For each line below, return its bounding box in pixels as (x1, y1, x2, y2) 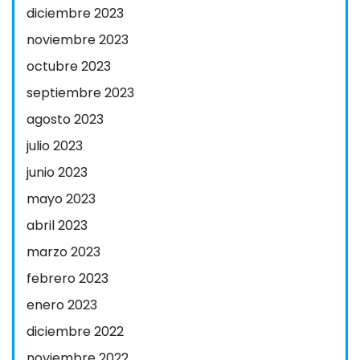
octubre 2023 (27, 57, 111, 76)
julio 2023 (27, 137, 83, 155)
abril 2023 (27, 216, 88, 235)
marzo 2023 (27, 243, 100, 261)
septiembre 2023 (27, 84, 134, 102)
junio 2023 (27, 163, 88, 182)
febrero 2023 (27, 269, 108, 288)
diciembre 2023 (27, 4, 124, 22)
